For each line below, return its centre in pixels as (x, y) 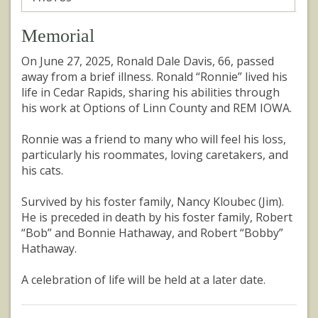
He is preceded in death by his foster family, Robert (157, 218)
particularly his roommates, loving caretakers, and (155, 155)
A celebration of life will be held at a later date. (143, 280)
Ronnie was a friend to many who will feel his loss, (154, 139)
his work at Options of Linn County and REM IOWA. (158, 108)
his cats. (44, 171)
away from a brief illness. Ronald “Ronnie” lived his (154, 77)
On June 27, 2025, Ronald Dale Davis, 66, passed (148, 61)
